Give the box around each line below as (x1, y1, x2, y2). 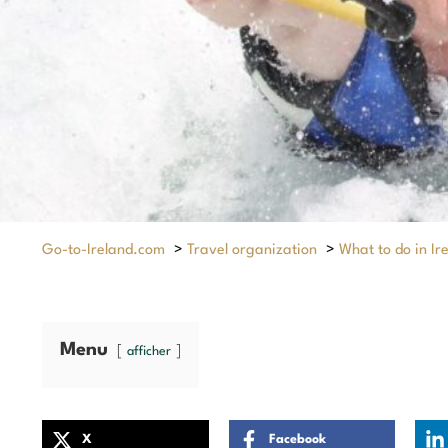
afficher (127, 344, 171, 358)
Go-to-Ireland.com (42, 242, 165, 258)
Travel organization (187, 242, 317, 258)
